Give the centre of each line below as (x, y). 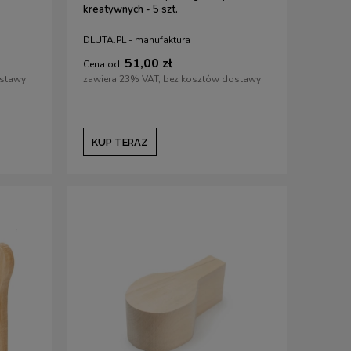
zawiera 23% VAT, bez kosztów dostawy (172, 79)
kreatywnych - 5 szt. (130, 10)
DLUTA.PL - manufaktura (137, 40)
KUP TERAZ (120, 142)
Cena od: (103, 64)
